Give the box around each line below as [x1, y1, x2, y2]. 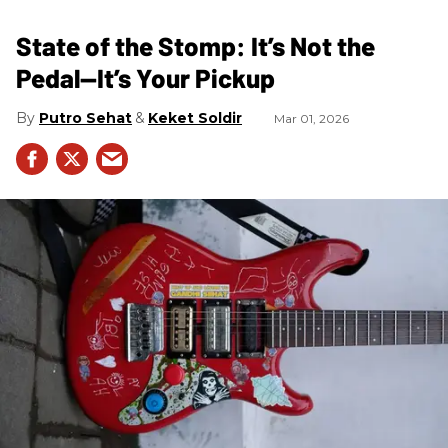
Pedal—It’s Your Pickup [16, 61, 275, 93]
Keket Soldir [148, 108, 242, 127]
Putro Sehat [39, 108, 132, 127]
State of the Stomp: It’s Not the [16, 29, 375, 61]
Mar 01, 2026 [274, 110, 349, 126]
